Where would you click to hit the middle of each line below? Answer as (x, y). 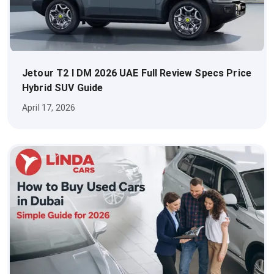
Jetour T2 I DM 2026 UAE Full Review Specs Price (137, 73)
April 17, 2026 (49, 108)
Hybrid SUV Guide (63, 88)
